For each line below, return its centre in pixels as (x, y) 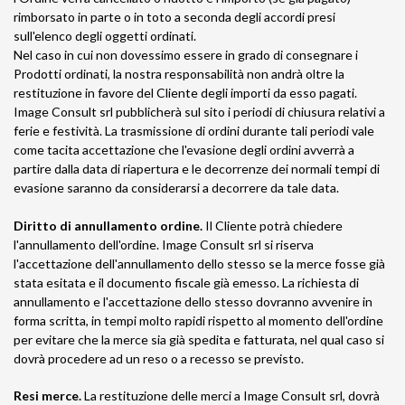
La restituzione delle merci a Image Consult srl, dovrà (231, 396)
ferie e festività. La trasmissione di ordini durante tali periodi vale (194, 131)
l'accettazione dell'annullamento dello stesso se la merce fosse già (199, 264)
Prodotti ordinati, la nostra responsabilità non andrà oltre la (179, 74)
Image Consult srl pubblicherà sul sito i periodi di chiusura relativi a (199, 112)
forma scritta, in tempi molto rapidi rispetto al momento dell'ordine (198, 320)
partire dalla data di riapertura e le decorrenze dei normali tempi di (197, 169)
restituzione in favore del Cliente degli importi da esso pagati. (185, 93)
